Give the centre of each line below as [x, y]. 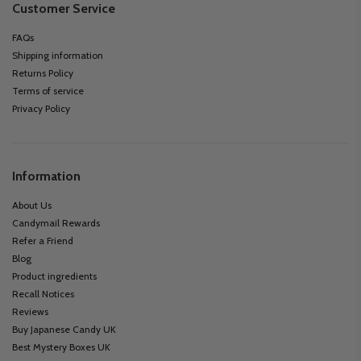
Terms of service [48, 91]
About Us [32, 205]
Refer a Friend [43, 241]
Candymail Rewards [56, 223]
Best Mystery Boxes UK [61, 347]
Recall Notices [43, 294]
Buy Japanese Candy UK [64, 330]
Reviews [30, 312]
